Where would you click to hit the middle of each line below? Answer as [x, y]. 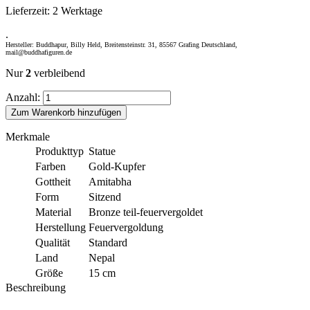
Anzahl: [23, 97]
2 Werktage [77, 10]
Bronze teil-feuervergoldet [146, 212]
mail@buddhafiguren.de [39, 52]
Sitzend [105, 197]
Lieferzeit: [29, 10]
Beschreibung [36, 287]
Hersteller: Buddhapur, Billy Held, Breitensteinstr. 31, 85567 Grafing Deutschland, [121, 44]
